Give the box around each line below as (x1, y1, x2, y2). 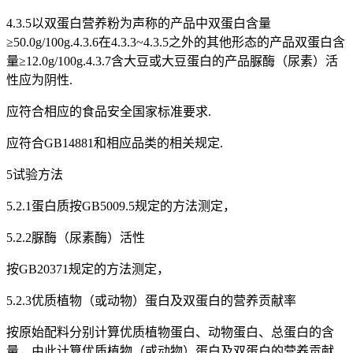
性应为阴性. (6, 73, 72, 87)
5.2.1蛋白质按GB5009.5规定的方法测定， (6, 199, 236, 214)
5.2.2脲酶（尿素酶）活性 (6, 231, 145, 245)
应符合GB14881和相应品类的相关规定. (6, 136, 223, 150)
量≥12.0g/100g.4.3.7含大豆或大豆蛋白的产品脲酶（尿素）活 (6, 54, 338, 69)
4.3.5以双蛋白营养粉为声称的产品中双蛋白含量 (6, 17, 271, 31)
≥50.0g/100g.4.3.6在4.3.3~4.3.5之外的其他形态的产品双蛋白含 (6, 35, 345, 50)
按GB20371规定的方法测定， (6, 262, 169, 277)
